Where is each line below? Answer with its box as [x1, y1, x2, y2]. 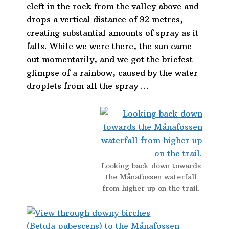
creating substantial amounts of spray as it [27, 28, 199, 38]
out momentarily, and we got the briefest [27, 54, 193, 65]
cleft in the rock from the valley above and [27, 1, 199, 12]
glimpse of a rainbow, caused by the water [27, 67, 198, 78]
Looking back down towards [101, 161, 201, 171]
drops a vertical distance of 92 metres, [27, 14, 184, 25]
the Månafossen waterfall [105, 172, 197, 182]
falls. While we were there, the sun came [27, 41, 192, 52]
